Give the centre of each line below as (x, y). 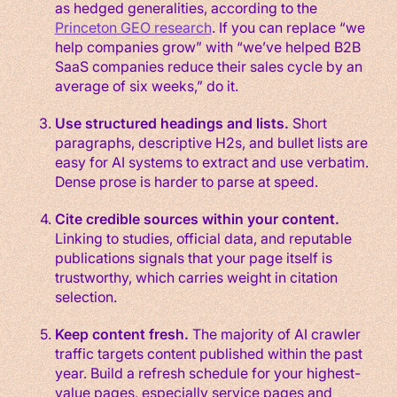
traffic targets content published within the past (208, 353)
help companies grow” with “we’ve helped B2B (207, 46)
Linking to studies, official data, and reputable (203, 237)
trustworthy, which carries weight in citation (196, 276)
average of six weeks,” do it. (146, 85)
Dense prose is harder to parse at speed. (186, 181)
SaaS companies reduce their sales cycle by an (208, 66)
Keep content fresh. (121, 333)
